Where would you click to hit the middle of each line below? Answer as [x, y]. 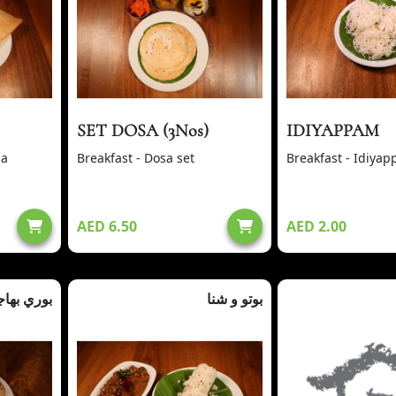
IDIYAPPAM [333, 130]
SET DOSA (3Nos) [142, 130]
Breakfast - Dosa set [135, 157]
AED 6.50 [107, 226]
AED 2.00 [317, 226]
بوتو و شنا [234, 298]
